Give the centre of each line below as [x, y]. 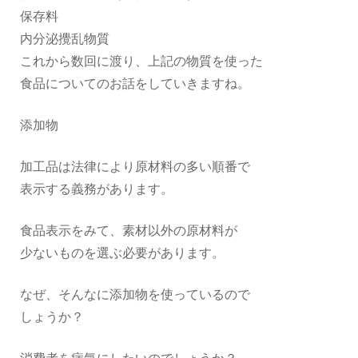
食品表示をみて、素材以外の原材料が [129, 231]
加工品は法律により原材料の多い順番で [135, 167]
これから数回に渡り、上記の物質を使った [141, 62]
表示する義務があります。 [97, 190]
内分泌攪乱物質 [65, 40]
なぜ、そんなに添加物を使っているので [135, 295]
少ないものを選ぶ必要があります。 [122, 254]
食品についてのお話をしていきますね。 [135, 84]
